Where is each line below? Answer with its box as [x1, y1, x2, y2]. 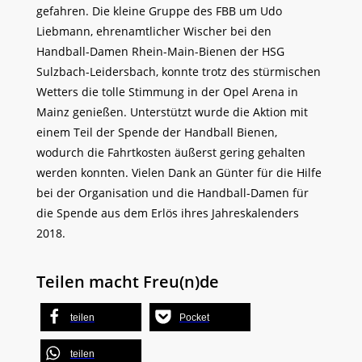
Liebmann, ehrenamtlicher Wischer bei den [36, 23, 271, 39]
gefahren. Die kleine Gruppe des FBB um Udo [36, 2, 282, 19]
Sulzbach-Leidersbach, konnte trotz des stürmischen [36, 63, 321, 79]
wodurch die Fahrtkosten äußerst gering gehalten [36, 144, 305, 160]
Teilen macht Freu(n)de [36, 270, 219, 293]
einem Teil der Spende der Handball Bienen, [36, 124, 277, 140]
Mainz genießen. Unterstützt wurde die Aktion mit [36, 103, 308, 120]
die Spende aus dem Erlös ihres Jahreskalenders [36, 204, 299, 221]
